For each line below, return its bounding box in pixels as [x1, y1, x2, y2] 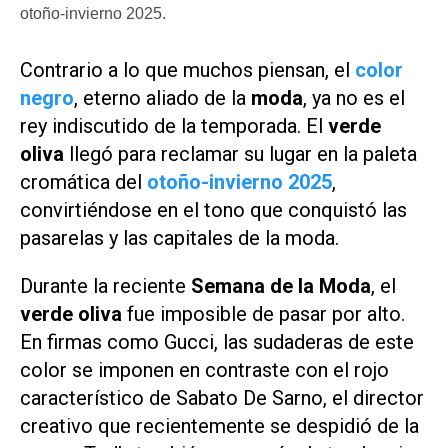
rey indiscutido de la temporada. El [20, 113, 328, 138]
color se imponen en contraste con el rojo [20, 358, 389, 383]
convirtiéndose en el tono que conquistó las [20, 197, 407, 222]
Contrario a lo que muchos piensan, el [20, 57, 355, 82]
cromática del [20, 169, 142, 194]
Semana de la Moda [191, 274, 371, 299]
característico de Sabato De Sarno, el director [20, 386, 424, 411]
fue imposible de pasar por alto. [122, 302, 405, 327]
